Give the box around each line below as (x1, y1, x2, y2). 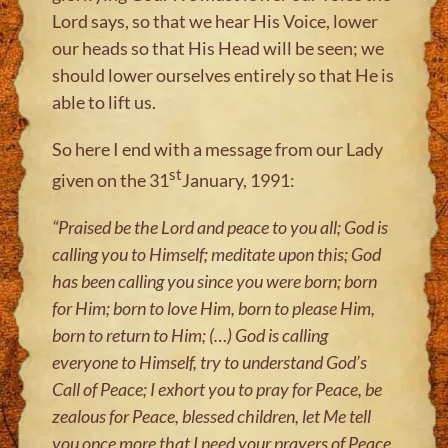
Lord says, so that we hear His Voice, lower (52, 9, 379, 32)
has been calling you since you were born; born (52, 269, 378, 292)
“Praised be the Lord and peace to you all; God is (52, 215, 389, 238)
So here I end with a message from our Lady (52, 137, 384, 160)
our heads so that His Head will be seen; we (52, 36, 385, 59)
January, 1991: (182, 168, 296, 191)
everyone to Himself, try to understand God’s (52, 350, 368, 373)
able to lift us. (52, 90, 157, 113)
